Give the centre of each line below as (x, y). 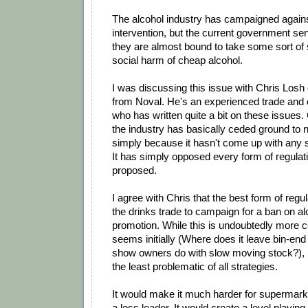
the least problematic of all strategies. (195, 266)
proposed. (134, 170)
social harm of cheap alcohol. (177, 60)
